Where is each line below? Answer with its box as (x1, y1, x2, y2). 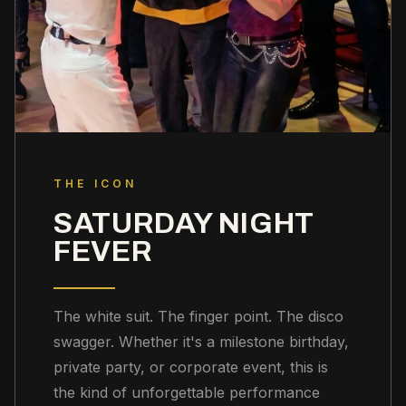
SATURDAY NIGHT (53, 208, 314, 240)
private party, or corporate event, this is (53, 358, 328, 377)
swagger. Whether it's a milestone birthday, (53, 333, 349, 352)
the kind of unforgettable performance (53, 383, 320, 402)
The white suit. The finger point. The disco (53, 307, 343, 326)
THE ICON (53, 177, 138, 191)
